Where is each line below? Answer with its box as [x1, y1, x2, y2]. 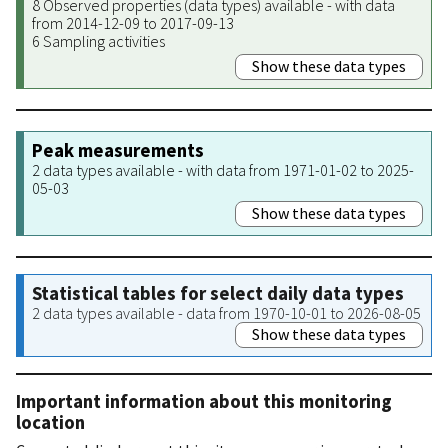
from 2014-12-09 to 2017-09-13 [32, 12, 234, 33]
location [16, 410, 85, 434]
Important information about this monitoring [16, 389, 392, 413]
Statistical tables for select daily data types [32, 281, 404, 305]
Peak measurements [32, 138, 204, 162]
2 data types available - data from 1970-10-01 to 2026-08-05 [32, 302, 421, 323]
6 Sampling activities [32, 30, 165, 51]
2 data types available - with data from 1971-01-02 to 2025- [32, 159, 414, 180]
